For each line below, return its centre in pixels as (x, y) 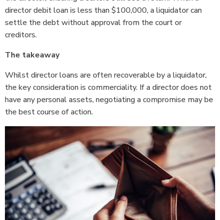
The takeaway (32, 55)
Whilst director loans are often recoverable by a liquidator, (106, 75)
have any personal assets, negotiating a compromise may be (109, 99)
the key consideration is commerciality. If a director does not (108, 87)
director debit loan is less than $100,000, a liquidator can (103, 10)
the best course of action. (50, 112)
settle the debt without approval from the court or (93, 22)
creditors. (23, 35)
